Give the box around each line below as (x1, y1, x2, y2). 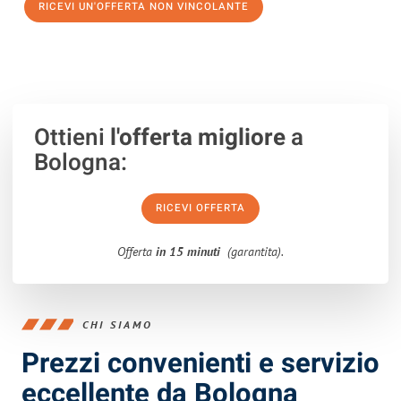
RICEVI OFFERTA (156, 200, 245, 216)
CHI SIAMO (82, 317, 153, 331)
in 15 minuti (156, 243, 220, 260)
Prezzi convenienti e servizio (21, 344, 380, 384)
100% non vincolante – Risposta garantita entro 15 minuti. (24, 42, 323, 58)
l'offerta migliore (110, 121, 286, 155)
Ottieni (34, 121, 110, 155)
